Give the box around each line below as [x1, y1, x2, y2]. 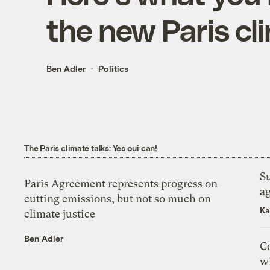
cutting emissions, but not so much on [24, 192, 212, 205]
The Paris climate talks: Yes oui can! [24, 142, 157, 153]
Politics [98, 63, 128, 74]
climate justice [24, 207, 96, 220]
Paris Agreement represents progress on [24, 177, 218, 190]
